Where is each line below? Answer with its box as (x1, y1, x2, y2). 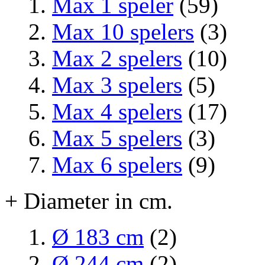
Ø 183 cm (52, 224, 144, 250)
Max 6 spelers (52, 151, 182, 177)
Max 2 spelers (52, 45, 182, 71)
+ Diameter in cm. (5, 188, 173, 214)
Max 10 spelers (52, 18, 194, 44)
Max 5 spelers (52, 125, 182, 151)
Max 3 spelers (52, 72, 182, 98)
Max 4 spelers (52, 98, 182, 124)
